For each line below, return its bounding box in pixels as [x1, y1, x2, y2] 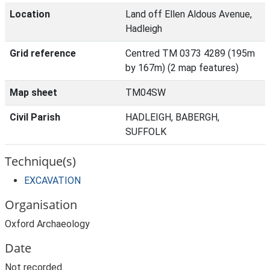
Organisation [5, 196, 77, 213]
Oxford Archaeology [5, 218, 90, 230]
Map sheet [10, 87, 57, 98]
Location [10, 8, 50, 20]
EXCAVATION [24, 175, 81, 186]
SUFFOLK [125, 126, 166, 137]
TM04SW [125, 87, 166, 98]
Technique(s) [5, 153, 76, 169]
